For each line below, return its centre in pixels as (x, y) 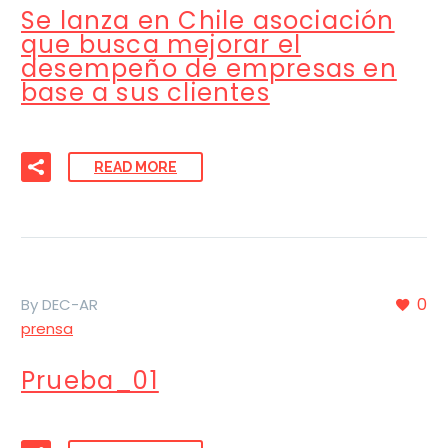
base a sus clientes (145, 93)
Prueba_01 (90, 380)
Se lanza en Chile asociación (208, 21)
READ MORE (135, 167)
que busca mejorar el (161, 45)
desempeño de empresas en (209, 69)
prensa (47, 329)
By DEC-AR (59, 305)
